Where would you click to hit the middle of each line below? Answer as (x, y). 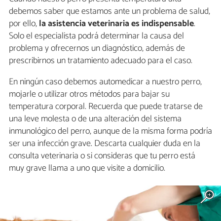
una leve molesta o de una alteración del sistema (95, 119)
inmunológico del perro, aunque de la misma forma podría (110, 131)
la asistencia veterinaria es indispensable (116, 23)
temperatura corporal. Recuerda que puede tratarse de (106, 106)
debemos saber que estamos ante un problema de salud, (110, 11)
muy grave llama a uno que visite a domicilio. (87, 168)
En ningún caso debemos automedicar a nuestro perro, (105, 82)
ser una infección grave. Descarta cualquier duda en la (105, 143)
